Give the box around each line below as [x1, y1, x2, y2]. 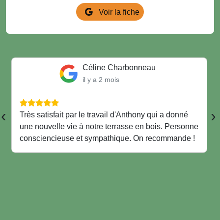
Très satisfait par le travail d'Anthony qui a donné [19, 110, 188, 119]
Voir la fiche [96, 7, 139, 16]
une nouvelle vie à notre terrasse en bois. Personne [19, 122, 198, 131]
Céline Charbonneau [82, 63, 156, 72]
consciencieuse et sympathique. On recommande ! [19, 134, 195, 142]
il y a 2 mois [82, 75, 119, 83]
